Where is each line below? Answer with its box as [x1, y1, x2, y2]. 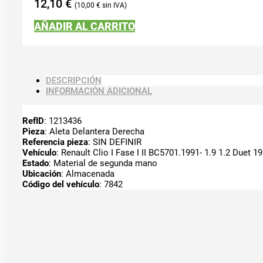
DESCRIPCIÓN [46, 75, 102, 86]
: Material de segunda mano [49, 157, 157, 168]
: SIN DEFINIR [88, 136, 141, 147]
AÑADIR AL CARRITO [34, 19, 135, 32]
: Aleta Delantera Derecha [45, 126, 144, 137]
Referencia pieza [22, 136, 88, 147]
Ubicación [22, 168, 61, 179]
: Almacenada [61, 168, 114, 179]
